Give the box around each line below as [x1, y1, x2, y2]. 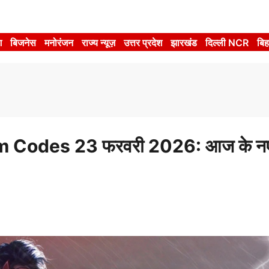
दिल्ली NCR [205, 37, 249, 49]
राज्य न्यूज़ [82, 37, 116, 49]
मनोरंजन [44, 37, 74, 49]
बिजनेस [10, 37, 37, 49]
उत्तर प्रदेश [124, 37, 163, 49]
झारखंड [171, 37, 198, 49]
